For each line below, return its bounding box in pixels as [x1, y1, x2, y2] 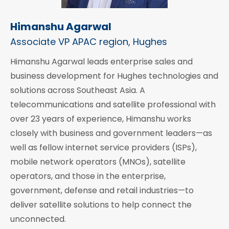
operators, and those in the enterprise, [10, 170, 166, 182]
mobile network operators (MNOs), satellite [10, 156, 186, 168]
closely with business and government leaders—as [10, 127, 212, 140]
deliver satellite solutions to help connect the [10, 199, 192, 211]
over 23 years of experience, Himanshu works [10, 113, 191, 125]
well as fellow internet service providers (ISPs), [10, 142, 197, 154]
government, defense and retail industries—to [10, 185, 194, 197]
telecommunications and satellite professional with [10, 99, 216, 111]
